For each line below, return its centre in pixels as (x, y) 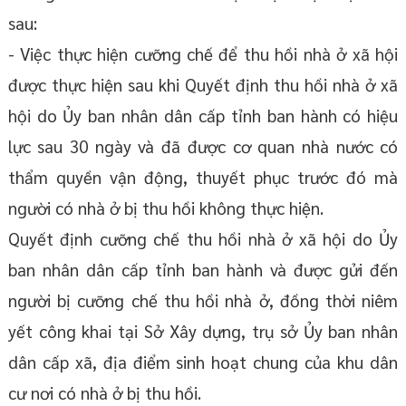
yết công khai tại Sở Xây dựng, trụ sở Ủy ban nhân (203, 331)
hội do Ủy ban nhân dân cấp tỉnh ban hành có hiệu (203, 116)
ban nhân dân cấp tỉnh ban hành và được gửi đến (203, 270)
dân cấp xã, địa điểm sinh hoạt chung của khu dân (203, 362)
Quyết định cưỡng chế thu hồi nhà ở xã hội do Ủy (203, 239)
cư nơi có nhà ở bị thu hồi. (104, 393)
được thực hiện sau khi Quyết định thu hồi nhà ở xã (203, 85)
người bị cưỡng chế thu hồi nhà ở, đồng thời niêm (203, 300)
